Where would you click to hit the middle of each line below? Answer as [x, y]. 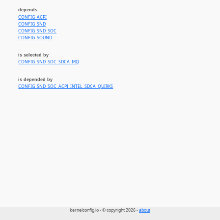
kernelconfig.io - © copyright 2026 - [104, 210]
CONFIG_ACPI [33, 17]
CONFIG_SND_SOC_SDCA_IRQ [49, 62]
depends [28, 10]
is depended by [36, 79]
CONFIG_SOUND [35, 38]
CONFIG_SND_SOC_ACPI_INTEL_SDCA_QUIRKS [66, 87]
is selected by [34, 55]
